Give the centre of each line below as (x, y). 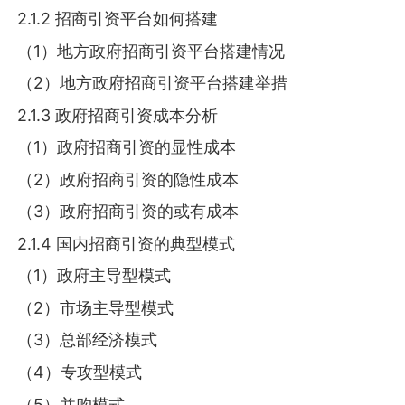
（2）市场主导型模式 (96, 307)
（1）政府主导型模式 (94, 276)
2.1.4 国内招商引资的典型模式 (127, 243)
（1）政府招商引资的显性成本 (127, 147)
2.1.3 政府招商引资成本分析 (118, 115)
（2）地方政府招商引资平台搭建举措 (153, 83)
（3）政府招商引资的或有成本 (128, 212)
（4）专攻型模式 (80, 372)
